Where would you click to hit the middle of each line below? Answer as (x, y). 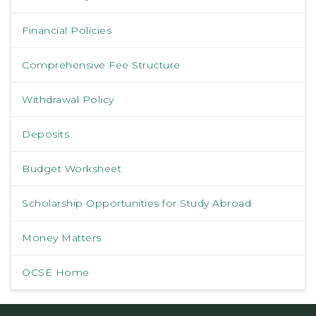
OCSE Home (56, 273)
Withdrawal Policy (68, 100)
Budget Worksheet (72, 169)
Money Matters (62, 238)
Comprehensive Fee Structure (101, 65)
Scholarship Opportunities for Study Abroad (136, 203)
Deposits (45, 134)
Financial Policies (67, 31)
